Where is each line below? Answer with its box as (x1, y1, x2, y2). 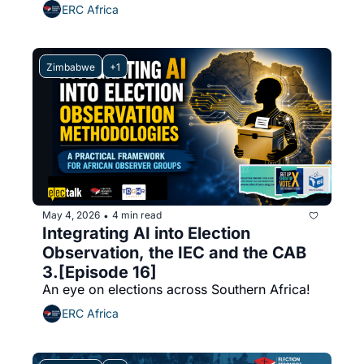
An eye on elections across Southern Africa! (42, 280, 310, 297)
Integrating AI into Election (42, 223, 250, 243)
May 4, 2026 (42, 209, 100, 222)
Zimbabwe (46, 61, 95, 74)
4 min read (112, 209, 162, 222)
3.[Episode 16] (42, 262, 157, 282)
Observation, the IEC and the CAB (42, 242, 306, 262)
